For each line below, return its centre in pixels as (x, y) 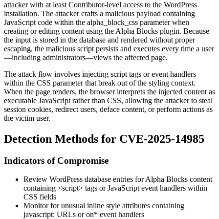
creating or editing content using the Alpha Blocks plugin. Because (107, 31)
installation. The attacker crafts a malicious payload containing (99, 13)
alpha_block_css (112, 22)
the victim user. (27, 118)
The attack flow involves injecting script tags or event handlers (100, 74)
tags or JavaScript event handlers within (145, 188)
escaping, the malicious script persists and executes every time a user (109, 48)
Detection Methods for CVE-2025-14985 (104, 139)
